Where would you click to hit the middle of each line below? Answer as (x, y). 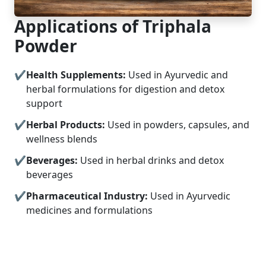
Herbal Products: (66, 125)
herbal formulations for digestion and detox (125, 89)
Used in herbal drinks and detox (151, 161)
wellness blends (62, 139)
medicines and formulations (89, 210)
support (44, 104)
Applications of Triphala (113, 26)
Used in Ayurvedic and (177, 75)
